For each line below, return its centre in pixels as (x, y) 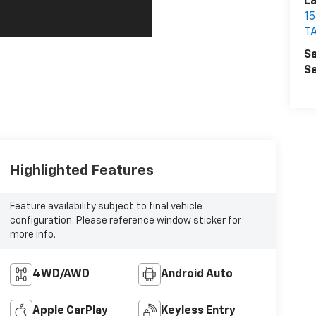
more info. (32, 235)
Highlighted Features (81, 171)
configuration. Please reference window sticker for (125, 221)
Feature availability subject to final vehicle (106, 207)
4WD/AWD (61, 275)
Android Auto (197, 275)
